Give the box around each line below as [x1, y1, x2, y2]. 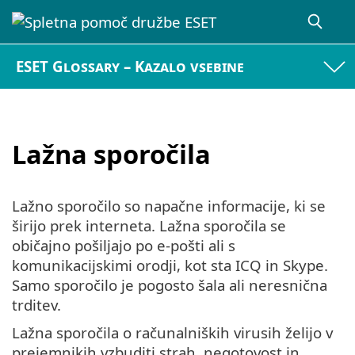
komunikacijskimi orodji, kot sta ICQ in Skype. [12, 255, 328, 276]
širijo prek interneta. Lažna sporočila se [12, 216, 286, 236]
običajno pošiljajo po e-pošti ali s [12, 235, 235, 256]
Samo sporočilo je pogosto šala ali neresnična [12, 275, 327, 296]
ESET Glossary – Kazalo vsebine [16, 56, 245, 77]
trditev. [12, 295, 61, 315]
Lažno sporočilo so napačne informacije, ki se [12, 196, 326, 216]
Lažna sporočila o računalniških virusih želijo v [12, 323, 333, 343]
